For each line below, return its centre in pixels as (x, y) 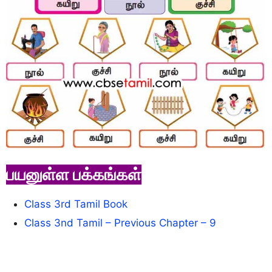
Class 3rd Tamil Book (76, 204)
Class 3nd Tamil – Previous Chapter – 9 (120, 223)
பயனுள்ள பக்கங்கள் (74, 174)
